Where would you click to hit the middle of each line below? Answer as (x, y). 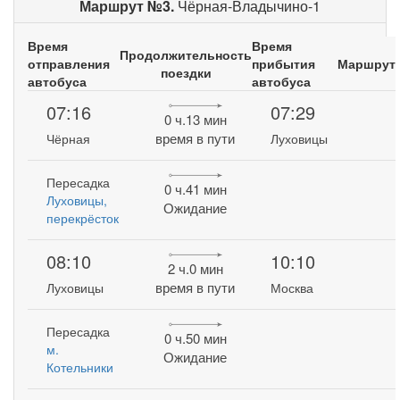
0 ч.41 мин (195, 189)
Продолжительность (186, 54)
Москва (292, 288)
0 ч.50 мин (195, 338)
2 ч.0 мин (195, 269)
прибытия (283, 63)
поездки (186, 72)
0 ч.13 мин (195, 120)
